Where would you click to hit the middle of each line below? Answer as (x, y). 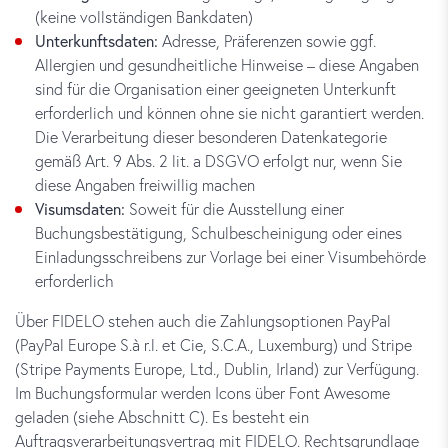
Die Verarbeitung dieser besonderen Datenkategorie (211, 136)
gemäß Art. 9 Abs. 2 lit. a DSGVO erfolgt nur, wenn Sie (218, 160)
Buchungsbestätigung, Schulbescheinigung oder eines (218, 232)
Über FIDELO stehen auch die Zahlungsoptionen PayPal (203, 320)
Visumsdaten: (80, 208)
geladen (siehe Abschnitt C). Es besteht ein (162, 416)
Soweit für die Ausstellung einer (234, 208)
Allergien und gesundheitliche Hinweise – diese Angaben (227, 64)
